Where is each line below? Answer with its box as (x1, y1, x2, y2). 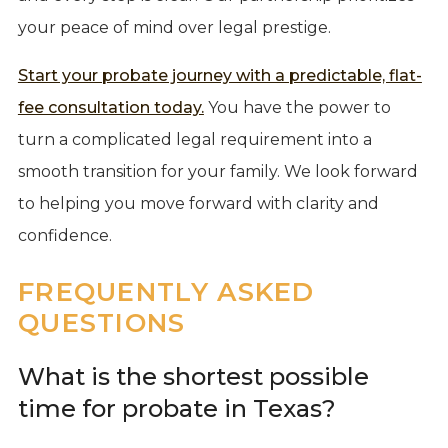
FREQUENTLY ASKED (17, 275, 315, 308)
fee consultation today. (17, 97, 204, 117)
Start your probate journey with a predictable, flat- (17, 65, 422, 85)
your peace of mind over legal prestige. (17, 17, 331, 37)
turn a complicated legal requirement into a (17, 129, 372, 149)
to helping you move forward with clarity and (17, 193, 379, 213)
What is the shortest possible (17, 361, 369, 391)
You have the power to (203, 97, 391, 117)
